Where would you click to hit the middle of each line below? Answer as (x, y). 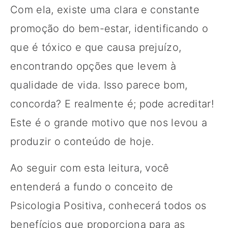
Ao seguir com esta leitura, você (90, 168)
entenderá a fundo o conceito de (92, 187)
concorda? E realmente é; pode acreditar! (112, 104)
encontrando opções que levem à (93, 66)
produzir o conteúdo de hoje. (82, 141)
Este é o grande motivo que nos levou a (109, 122)
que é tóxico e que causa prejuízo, (96, 47)
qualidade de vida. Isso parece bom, (99, 85)
